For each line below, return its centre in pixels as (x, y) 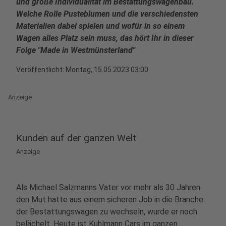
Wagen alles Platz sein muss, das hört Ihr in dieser (105, 38)
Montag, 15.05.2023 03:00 (107, 70)
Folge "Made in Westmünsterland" (76, 50)
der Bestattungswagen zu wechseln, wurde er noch (107, 212)
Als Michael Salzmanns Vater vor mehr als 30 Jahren (108, 187)
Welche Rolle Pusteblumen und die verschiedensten (107, 14)
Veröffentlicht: (41, 70)
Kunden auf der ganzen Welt (76, 138)
